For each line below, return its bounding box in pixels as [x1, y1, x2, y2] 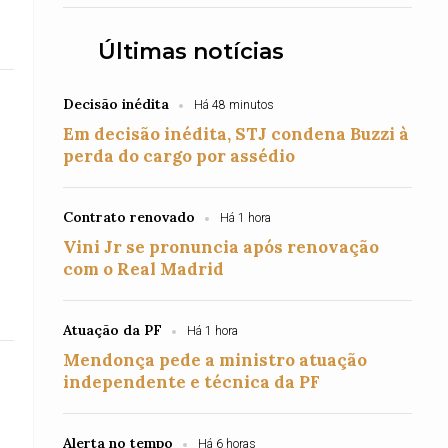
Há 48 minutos [194, 98, 275, 112]
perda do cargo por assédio [63, 145, 296, 167]
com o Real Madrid [63, 258, 225, 280]
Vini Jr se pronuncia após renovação [63, 236, 380, 258]
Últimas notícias [98, 38, 285, 65]
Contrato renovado [63, 208, 196, 226]
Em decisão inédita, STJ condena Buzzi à [63, 123, 410, 145]
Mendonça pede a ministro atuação [63, 349, 368, 371]
